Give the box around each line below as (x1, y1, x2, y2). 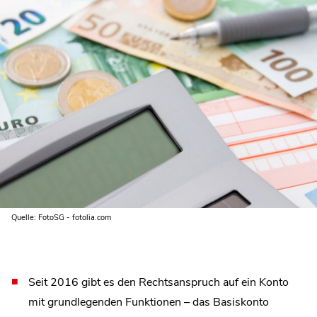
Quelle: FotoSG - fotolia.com (11, 212, 111, 223)
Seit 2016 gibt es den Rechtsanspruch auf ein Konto (28, 274, 289, 290)
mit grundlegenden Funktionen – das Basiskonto (28, 294, 269, 310)
